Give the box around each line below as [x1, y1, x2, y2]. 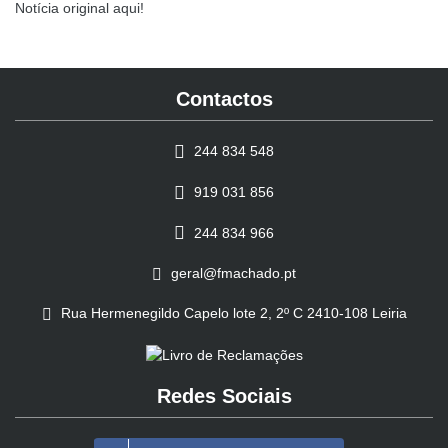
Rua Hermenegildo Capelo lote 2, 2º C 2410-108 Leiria [56, 305, 407, 322]
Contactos [175, 88, 273, 110]
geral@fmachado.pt [171, 265, 296, 282]
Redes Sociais [156, 384, 292, 407]
